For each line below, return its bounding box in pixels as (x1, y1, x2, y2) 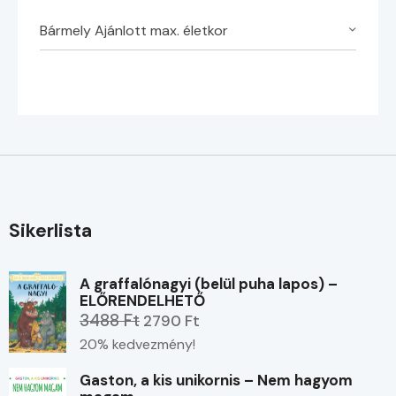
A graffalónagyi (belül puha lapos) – (80, 273, 338, 293)
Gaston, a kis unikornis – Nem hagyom (80, 370, 353, 391)
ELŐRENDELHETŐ (80, 290, 205, 310)
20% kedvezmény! (80, 334, 195, 354)
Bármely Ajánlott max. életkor (40, 20, 228, 40)
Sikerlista (9, 217, 92, 243)
